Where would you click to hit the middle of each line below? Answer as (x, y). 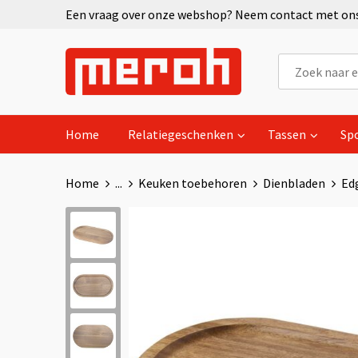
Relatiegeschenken (180, 134)
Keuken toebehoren (192, 183)
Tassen (286, 134)
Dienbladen (294, 183)
